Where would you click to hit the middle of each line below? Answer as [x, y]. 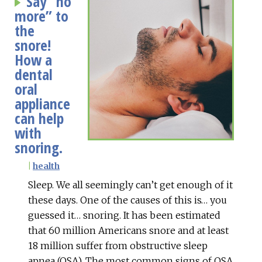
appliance [42, 104]
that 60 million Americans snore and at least [128, 230]
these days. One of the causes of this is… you [127, 200]
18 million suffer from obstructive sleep [118, 245]
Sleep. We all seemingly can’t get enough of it [130, 185]
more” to [42, 16]
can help [39, 118]
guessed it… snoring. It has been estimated [124, 215]
